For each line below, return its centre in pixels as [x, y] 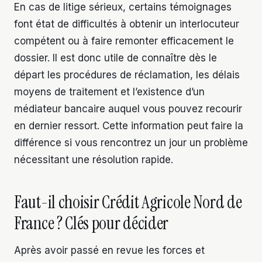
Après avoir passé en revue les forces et [109, 251]
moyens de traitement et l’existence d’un [109, 92]
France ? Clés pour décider [92, 223]
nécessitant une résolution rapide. [94, 160]
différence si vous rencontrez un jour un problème [131, 143]
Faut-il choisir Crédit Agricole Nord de [128, 202]
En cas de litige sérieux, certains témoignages [123, 7]
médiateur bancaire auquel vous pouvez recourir [128, 109]
